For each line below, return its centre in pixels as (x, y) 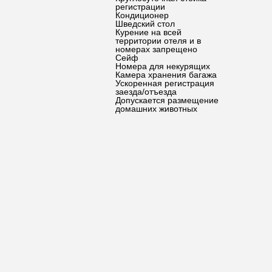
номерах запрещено (156, 49)
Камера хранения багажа (166, 75)
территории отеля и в (158, 41)
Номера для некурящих (163, 66)
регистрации (140, 7)
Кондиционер (142, 15)
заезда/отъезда (146, 92)
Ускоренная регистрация (165, 83)
